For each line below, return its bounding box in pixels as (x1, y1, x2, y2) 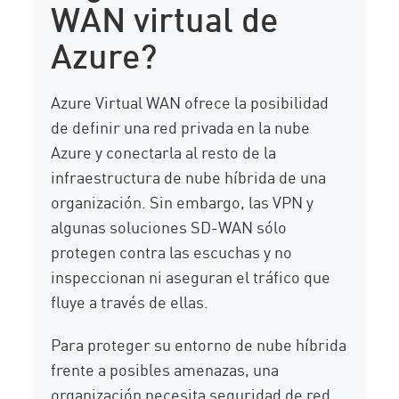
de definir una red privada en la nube (51, 115, 311, 139)
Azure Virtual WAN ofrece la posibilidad (51, 90, 330, 114)
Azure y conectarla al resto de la (51, 140, 277, 164)
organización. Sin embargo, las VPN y (51, 190, 314, 214)
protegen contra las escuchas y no (51, 240, 293, 264)
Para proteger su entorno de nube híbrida (51, 332, 347, 356)
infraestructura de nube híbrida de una (51, 165, 327, 189)
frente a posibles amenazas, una (51, 357, 280, 381)
